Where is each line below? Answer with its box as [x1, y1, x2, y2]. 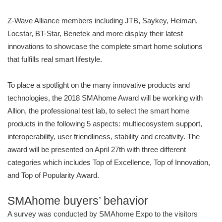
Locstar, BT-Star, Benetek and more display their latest [7, 29, 183, 38]
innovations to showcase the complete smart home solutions [7, 42, 203, 51]
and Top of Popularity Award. [7, 171, 99, 180]
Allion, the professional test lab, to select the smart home [7, 107, 189, 115]
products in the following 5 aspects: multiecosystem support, [7, 119, 202, 128]
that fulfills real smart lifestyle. [7, 55, 102, 64]
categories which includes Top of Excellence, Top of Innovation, [7, 158, 210, 167]
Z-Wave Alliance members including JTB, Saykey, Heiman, [7, 16, 198, 25]
